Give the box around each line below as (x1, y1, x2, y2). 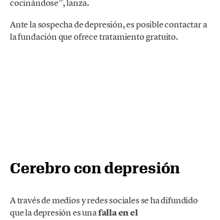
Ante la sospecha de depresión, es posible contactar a (10, 19, 207, 30)
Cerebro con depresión (10, 159, 180, 176)
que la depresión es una (10, 206, 98, 218)
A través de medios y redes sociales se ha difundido (10, 194, 198, 206)
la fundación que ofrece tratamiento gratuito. (10, 31, 178, 43)
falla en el (98, 206, 138, 219)
